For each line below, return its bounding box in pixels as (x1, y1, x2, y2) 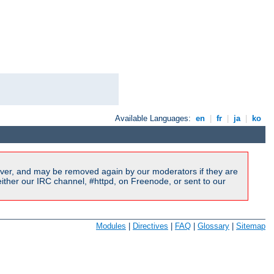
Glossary (198, 221, 229, 231)
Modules (96, 221, 126, 231)
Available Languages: (115, 113, 194, 123)
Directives (133, 221, 168, 231)
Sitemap (236, 221, 265, 231)
